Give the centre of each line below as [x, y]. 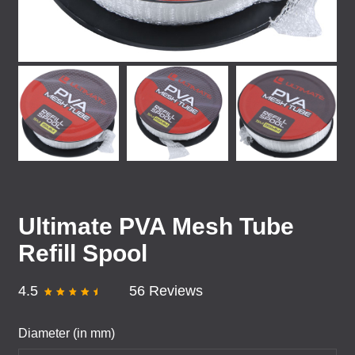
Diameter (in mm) [67, 333]
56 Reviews [166, 291]
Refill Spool [83, 253]
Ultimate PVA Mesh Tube [156, 226]
